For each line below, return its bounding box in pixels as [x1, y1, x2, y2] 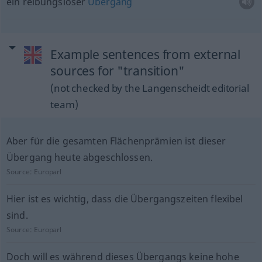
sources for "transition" [50, 63, 185, 79]
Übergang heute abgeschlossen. [6, 151, 153, 164]
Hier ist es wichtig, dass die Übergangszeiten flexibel [6, 192, 243, 205]
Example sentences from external [50, 46, 240, 63]
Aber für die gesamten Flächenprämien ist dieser [6, 135, 226, 147]
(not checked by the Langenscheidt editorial [50, 81, 249, 95]
